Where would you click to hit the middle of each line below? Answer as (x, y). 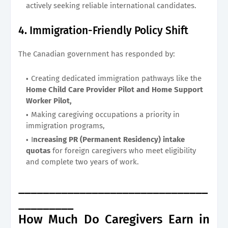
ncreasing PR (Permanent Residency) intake (109, 139)
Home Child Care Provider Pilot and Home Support (115, 89)
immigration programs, (65, 125)
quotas (39, 150)
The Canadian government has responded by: (97, 54)
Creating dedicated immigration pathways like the (116, 78)
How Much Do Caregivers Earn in (114, 219)
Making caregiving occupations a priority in (105, 114)
